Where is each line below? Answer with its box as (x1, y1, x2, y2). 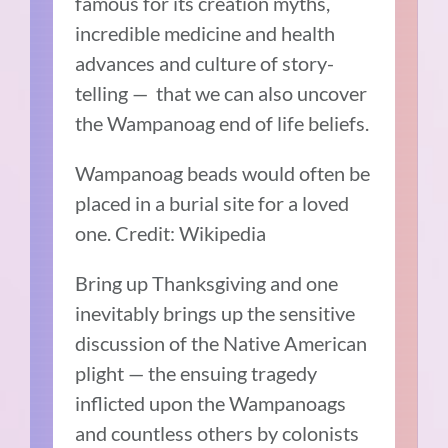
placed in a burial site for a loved (75, 191, 350, 216)
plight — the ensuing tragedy (75, 361, 318, 386)
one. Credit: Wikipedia (75, 221, 267, 246)
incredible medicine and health (75, 21, 336, 46)
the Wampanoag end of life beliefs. (75, 111, 370, 136)
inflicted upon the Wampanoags (75, 391, 347, 416)
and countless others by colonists (75, 421, 360, 446)
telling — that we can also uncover (75, 81, 368, 106)
